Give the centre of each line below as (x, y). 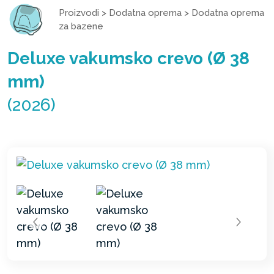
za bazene (81, 26)
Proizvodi (79, 13)
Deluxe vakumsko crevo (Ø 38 (128, 58)
